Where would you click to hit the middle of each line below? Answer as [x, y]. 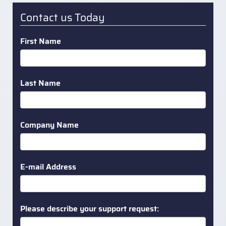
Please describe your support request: [90, 208]
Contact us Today [63, 17]
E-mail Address [48, 166]
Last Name [40, 83]
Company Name [49, 125]
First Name [41, 41]
